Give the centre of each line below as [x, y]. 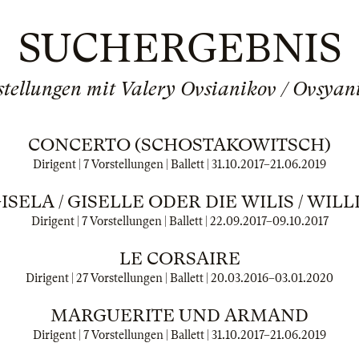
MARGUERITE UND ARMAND [179, 315]
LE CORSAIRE [179, 258]
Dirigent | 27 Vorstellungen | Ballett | [118, 278]
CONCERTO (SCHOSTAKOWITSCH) [179, 145]
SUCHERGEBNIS [179, 48]
